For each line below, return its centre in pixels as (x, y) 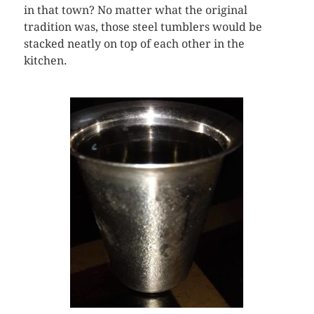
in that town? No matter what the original (135, 10)
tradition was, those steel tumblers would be (143, 27)
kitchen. (45, 61)
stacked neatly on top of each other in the (134, 44)
